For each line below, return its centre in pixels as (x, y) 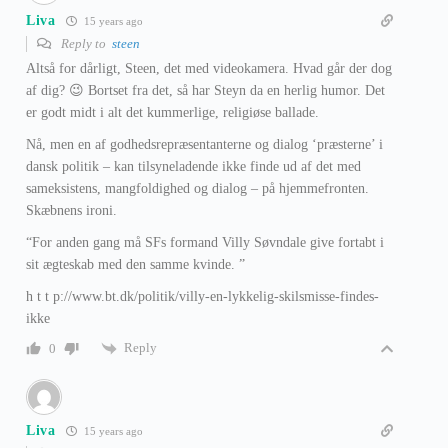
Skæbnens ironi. (71, 211)
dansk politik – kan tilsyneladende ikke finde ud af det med (193, 167)
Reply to (85, 44)
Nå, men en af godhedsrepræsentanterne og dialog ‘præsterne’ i (204, 145)
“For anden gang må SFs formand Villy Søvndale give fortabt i (205, 243)
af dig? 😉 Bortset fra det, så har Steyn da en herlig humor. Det (205, 91)
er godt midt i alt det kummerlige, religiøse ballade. (172, 113)
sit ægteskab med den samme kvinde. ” (135, 265)
